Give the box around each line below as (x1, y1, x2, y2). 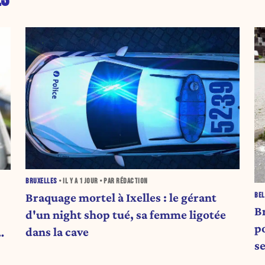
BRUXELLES (25, 177, 57, 186)
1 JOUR (79, 177, 98, 186)
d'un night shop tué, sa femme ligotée (25, 207, 227, 222)
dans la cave (25, 224, 89, 239)
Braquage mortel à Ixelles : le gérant (25, 190, 217, 205)
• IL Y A (57, 177, 79, 186)
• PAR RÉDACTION (98, 177, 148, 186)
